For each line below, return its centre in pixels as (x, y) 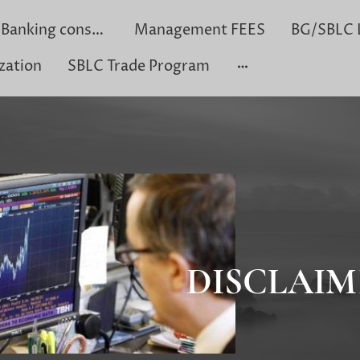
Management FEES (199, 30)
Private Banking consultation (97, 30)
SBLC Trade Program (138, 66)
